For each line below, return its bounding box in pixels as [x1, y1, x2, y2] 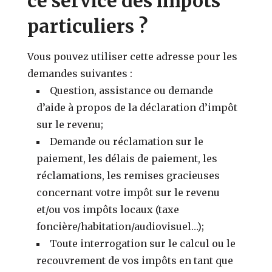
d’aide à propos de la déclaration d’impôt [36, 101, 238, 114]
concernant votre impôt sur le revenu [36, 186, 220, 199]
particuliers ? [27, 14, 148, 38]
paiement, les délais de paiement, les [36, 152, 218, 165]
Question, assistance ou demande [50, 84, 214, 97]
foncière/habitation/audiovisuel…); [36, 220, 205, 233]
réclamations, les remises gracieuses [36, 169, 220, 182]
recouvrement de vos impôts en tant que [36, 254, 234, 267]
